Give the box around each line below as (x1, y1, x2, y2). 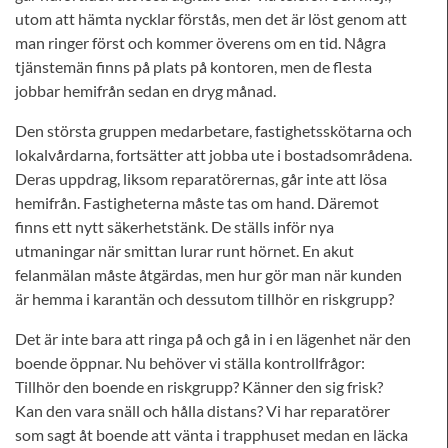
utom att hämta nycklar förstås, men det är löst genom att (15, 9, 407, 28)
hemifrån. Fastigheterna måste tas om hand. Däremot (15, 193, 379, 212)
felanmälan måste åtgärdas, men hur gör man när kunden (15, 265, 402, 284)
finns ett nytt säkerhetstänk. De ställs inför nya (15, 217, 334, 236)
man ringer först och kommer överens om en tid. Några (15, 33, 386, 52)
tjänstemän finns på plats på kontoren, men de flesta (15, 57, 372, 76)
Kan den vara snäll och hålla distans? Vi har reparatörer (15, 401, 390, 420)
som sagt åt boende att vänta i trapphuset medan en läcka (15, 425, 408, 444)
